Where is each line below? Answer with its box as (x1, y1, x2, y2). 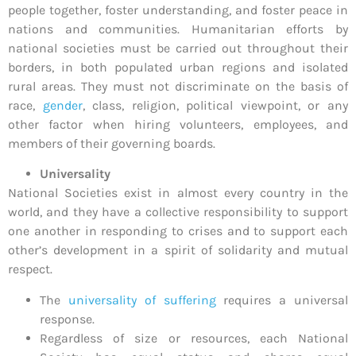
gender (42, 98, 83, 114)
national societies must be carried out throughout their (8, 41, 348, 56)
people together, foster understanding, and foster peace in (8, 2, 348, 18)
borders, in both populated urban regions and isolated (8, 60, 348, 75)
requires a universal (215, 292, 349, 308)
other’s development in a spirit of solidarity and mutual (8, 242, 348, 258)
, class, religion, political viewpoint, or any (82, 98, 349, 114)
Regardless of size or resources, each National (40, 330, 348, 346)
